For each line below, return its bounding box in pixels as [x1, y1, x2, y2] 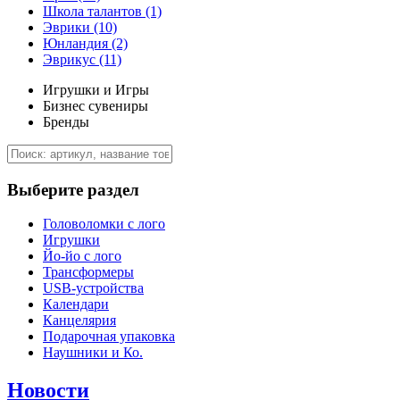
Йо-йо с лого [43, 248, 121, 264]
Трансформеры [43, 264, 134, 280]
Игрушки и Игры [43, 82, 149, 97]
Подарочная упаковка [43, 329, 175, 345]
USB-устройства [43, 280, 144, 296]
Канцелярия [43, 312, 116, 329]
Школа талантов [43, 4, 146, 19]
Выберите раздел [7, 179, 139, 199]
